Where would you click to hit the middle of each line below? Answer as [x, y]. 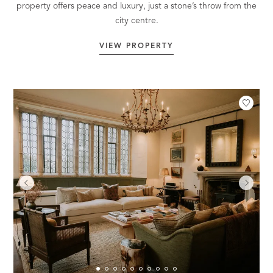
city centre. [136, 21]
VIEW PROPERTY [136, 47]
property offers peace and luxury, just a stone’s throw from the [136, 6]
